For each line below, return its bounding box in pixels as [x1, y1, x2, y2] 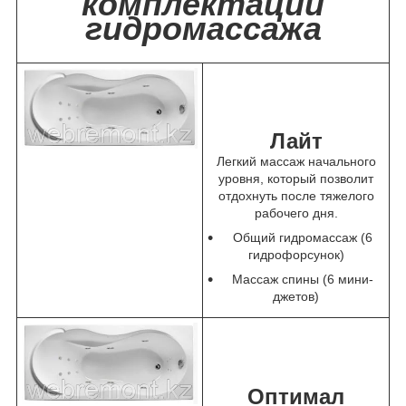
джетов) [273, 288, 319, 304]
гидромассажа [84, 9, 322, 47]
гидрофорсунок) [247, 246, 344, 262]
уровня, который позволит [218, 170, 373, 186]
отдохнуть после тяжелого [217, 188, 374, 203]
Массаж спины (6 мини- [231, 271, 373, 286]
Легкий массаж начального [216, 153, 376, 169]
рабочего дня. [254, 205, 338, 220]
